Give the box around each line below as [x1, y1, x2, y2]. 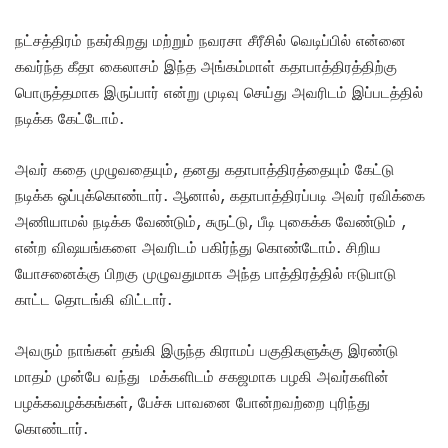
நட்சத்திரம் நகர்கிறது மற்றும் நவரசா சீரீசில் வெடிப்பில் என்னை [15, 30, 406, 49]
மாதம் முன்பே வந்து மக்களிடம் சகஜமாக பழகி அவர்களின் [15, 366, 389, 385]
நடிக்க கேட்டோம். [15, 108, 124, 127]
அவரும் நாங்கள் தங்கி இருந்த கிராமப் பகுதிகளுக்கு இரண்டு [15, 340, 398, 359]
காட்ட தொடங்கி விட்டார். [15, 289, 172, 308]
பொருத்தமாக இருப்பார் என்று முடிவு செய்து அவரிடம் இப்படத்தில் [15, 82, 423, 101]
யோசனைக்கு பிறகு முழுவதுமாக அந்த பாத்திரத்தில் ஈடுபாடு [15, 263, 396, 282]
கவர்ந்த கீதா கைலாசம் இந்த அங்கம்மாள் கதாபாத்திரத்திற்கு [15, 56, 397, 75]
